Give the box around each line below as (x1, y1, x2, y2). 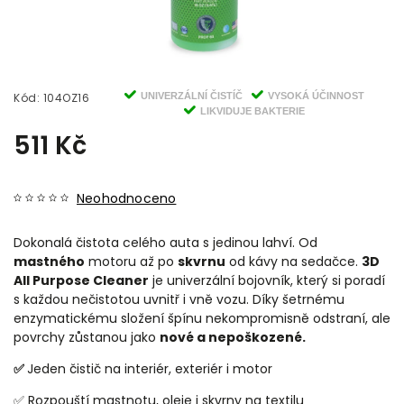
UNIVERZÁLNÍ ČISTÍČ (141, 89, 243, 101)
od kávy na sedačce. (225, 252, 362, 271)
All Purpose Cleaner (14, 271, 149, 289)
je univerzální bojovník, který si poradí (149, 271, 385, 289)
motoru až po (85, 252, 178, 271)
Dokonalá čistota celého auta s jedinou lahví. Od (14, 233, 317, 252)
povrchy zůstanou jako (14, 327, 160, 346)
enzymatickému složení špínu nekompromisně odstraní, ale (14, 308, 390, 327)
